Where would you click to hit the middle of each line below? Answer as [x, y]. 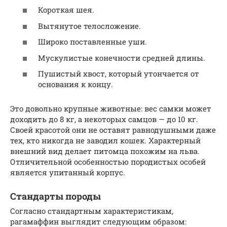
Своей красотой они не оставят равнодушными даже [113, 130]
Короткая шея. [66, 10]
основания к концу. [75, 84]
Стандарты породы [55, 196]
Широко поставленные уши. [92, 42]
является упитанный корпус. [68, 173]
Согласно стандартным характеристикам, [92, 211]
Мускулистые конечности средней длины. [122, 58]
